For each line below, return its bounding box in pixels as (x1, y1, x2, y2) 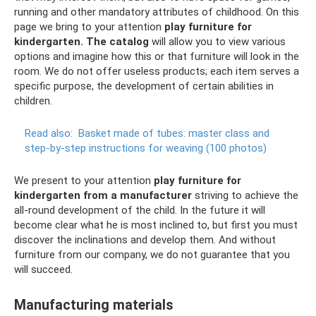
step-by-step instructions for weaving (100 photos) (25, 142, 267, 154)
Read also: (25, 127, 73, 140)
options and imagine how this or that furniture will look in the (14, 50, 299, 63)
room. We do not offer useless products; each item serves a (14, 65, 299, 78)
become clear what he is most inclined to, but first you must (14, 219, 298, 231)
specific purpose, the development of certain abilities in (14, 80, 274, 92)
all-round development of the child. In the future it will (14, 204, 265, 217)
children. (14, 95, 52, 107)
